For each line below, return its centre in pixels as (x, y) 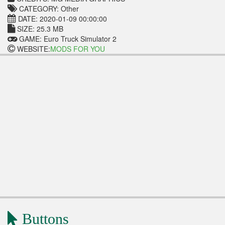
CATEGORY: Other (48, 9)
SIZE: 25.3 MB (39, 29)
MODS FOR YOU (78, 49)
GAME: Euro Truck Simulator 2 (67, 39)
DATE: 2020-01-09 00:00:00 (62, 19)
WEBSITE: (33, 49)
